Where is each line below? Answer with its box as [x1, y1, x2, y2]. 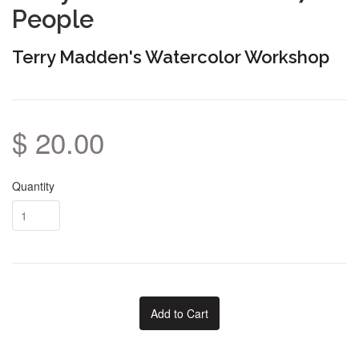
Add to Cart [151, 305, 208, 322]
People [12, 5, 94, 34]
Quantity [12, 178, 54, 195]
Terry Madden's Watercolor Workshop [12, 46, 329, 67]
